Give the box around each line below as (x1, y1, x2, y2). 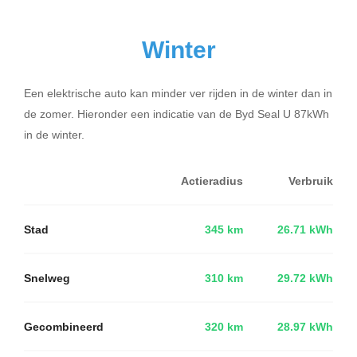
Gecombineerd (24, 318, 104, 335)
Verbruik (288, 172, 333, 189)
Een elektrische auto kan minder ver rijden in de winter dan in (24, 84, 332, 100)
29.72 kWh (277, 269, 333, 286)
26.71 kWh (277, 221, 333, 237)
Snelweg (24, 269, 70, 286)
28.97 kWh (277, 318, 333, 335)
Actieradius (181, 172, 243, 189)
